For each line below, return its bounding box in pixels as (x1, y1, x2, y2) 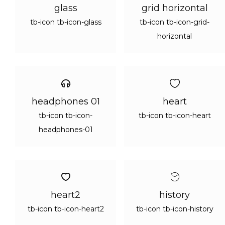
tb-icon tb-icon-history (136, 204, 213, 213)
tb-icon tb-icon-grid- (140, 18, 209, 27)
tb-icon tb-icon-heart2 (27, 204, 104, 213)
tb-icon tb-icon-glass (30, 18, 101, 27)
